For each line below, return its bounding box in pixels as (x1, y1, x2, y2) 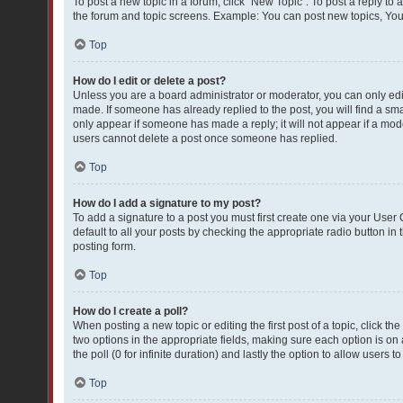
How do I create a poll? (73, 305, 188, 318)
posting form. (73, 240, 136, 253)
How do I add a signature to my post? (73, 197, 261, 210)
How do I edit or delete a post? (73, 75, 226, 87)
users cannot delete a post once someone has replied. (73, 132, 337, 145)
